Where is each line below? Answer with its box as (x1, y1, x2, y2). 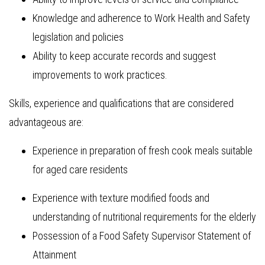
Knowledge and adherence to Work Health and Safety (33, 12, 250, 24)
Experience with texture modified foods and (33, 192, 209, 204)
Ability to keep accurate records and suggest (33, 50, 216, 62)
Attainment (33, 248, 76, 261)
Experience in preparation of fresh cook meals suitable (33, 144, 253, 157)
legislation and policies (33, 31, 124, 43)
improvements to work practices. (33, 69, 167, 81)
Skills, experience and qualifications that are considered (9, 97, 234, 109)
